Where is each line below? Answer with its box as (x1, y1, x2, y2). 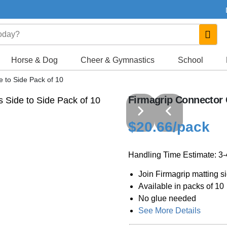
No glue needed (138, 194, 196, 203)
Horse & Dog (11, 56, 58, 64)
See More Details (138, 206, 201, 215)
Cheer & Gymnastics (81, 56, 155, 64)
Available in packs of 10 (138, 182, 224, 191)
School (177, 56, 203, 64)
